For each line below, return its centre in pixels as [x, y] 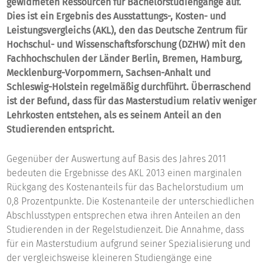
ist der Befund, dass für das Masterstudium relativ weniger [132, 101]
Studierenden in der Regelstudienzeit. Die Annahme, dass [126, 230]
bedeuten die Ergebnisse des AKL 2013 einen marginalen [124, 173]
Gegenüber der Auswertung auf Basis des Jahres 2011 [117, 159]
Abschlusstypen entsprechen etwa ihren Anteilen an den [124, 216]
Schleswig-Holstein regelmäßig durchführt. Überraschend [129, 87]
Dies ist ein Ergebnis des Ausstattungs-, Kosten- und [117, 16]
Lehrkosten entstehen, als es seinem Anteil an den [114, 115]
